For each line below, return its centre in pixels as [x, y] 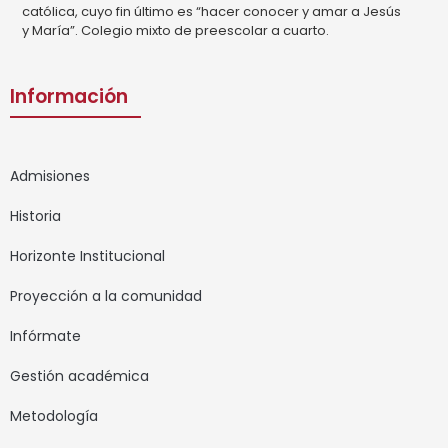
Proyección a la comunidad [106, 295]
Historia [35, 215]
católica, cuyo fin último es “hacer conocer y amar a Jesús [211, 12]
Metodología [54, 415]
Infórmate [45, 335]
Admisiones [50, 175]
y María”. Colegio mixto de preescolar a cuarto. [175, 31]
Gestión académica [79, 375]
